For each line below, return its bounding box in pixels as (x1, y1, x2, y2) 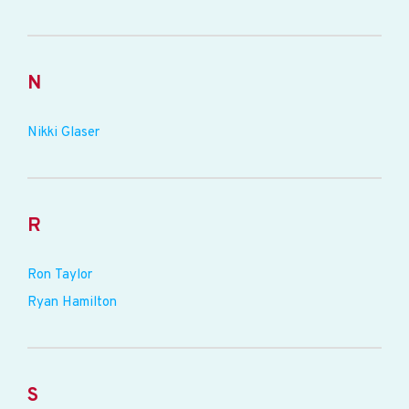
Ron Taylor (27, 267, 92, 284)
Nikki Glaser (27, 124, 100, 142)
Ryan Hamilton (27, 294, 117, 311)
